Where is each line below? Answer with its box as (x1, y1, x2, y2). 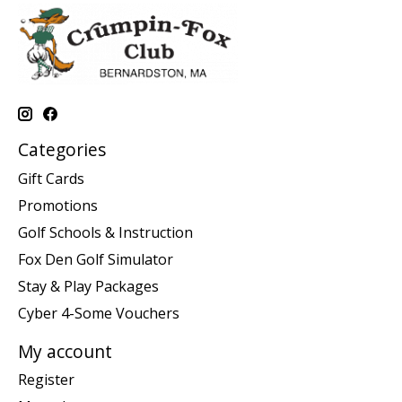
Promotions (18, 195, 98, 215)
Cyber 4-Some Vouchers (18, 302, 179, 323)
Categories (18, 137, 106, 162)
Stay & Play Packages (18, 275, 159, 296)
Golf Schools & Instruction (18, 222, 193, 242)
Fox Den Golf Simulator (18, 249, 173, 269)
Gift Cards (18, 168, 84, 188)
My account (18, 338, 112, 363)
